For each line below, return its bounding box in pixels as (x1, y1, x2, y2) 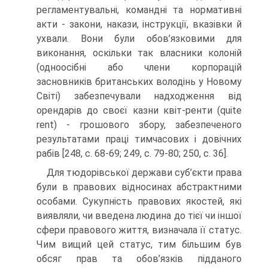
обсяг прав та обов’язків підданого (36, 253, 242, 264)
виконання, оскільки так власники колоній (36, 47, 242, 59)
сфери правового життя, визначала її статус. (36, 224, 242, 236)
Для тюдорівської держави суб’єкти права (47, 167, 242, 178)
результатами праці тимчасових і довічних (36, 133, 242, 145)
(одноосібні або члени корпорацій (36, 62, 242, 73)
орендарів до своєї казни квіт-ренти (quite (36, 105, 242, 116)
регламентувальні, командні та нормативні (36, 4, 242, 16)
